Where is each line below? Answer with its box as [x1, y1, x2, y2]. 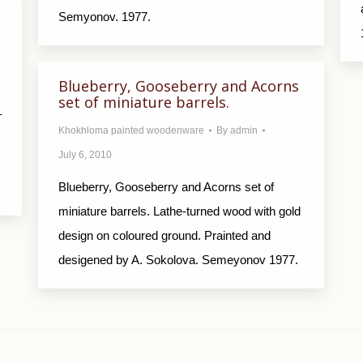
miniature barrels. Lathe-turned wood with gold [58, 204, 301, 218]
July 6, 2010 [58, 149, 112, 160]
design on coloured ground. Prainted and [58, 228, 271, 242]
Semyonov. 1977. [58, 10, 151, 23]
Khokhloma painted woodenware [58, 125, 204, 136]
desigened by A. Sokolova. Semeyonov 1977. [58, 253, 298, 267]
